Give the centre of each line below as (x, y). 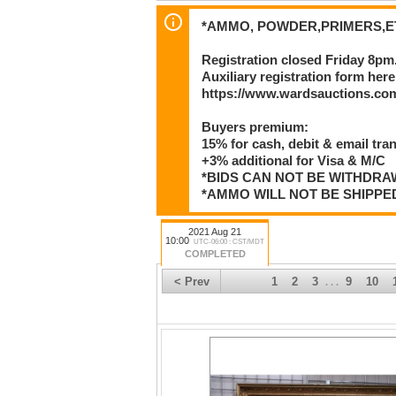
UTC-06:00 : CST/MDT (229, 242)
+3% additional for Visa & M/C (294, 160)
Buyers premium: (255, 127)
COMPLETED (215, 254)
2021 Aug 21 (215, 232)
